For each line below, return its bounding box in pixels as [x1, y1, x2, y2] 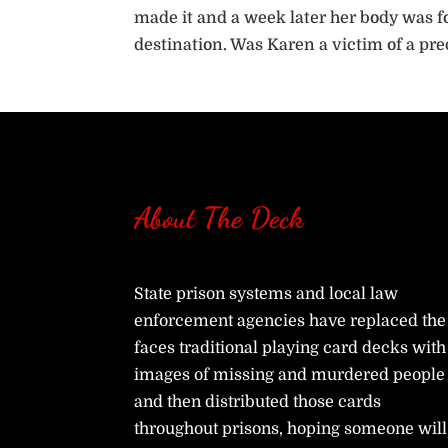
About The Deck [134, 199, 304, 235]
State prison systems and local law [134, 285, 399, 304]
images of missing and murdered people [134, 366, 446, 385]
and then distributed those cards [134, 393, 382, 412]
